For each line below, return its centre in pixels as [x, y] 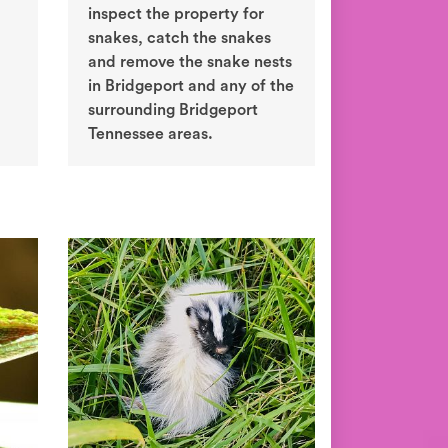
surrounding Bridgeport [173, 110]
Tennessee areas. [150, 134]
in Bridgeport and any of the [191, 86]
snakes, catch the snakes [179, 38]
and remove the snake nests [190, 62]
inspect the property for [176, 14]
